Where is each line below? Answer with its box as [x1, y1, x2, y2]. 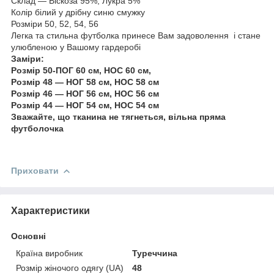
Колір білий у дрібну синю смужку [11, 7, 147, 17]
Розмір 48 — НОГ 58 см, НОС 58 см [11, 76, 159, 87]
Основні [11, 231, 46, 241]
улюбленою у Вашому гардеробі [11, 42, 141, 52]
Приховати [11, 165, 59, 176]
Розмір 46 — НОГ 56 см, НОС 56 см [11, 88, 159, 98]
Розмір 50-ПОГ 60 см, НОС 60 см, [11, 65, 151, 75]
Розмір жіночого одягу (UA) [16, 262, 124, 273]
